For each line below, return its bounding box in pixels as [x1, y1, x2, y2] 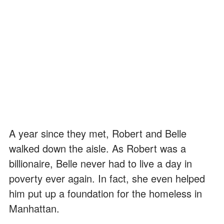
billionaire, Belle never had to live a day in [9, 156, 192, 171]
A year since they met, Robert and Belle [9, 126, 186, 141]
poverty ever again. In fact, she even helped [9, 171, 205, 186]
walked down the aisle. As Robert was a [9, 141, 186, 156]
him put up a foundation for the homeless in [9, 186, 202, 201]
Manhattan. [9, 201, 59, 216]
